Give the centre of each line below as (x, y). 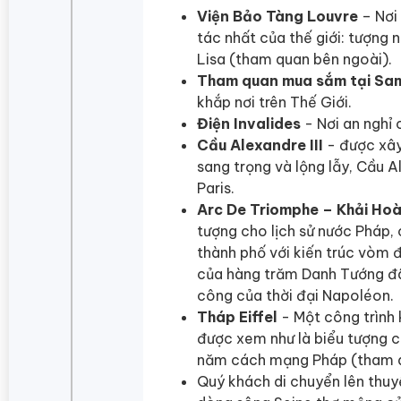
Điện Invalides (249, 123)
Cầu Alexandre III (260, 145)
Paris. (216, 188)
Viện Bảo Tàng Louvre (277, 16)
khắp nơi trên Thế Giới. (274, 102)
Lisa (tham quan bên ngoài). (294, 59)
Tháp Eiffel (237, 316)
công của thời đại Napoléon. (295, 295)
